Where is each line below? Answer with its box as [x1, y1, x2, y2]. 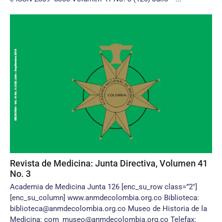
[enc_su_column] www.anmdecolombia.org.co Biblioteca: [10, 193, 199, 202]
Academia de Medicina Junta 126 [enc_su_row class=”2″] [10, 182, 197, 191]
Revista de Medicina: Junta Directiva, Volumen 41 [10, 158, 208, 168]
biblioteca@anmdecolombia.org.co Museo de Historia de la [10, 204, 207, 213]
